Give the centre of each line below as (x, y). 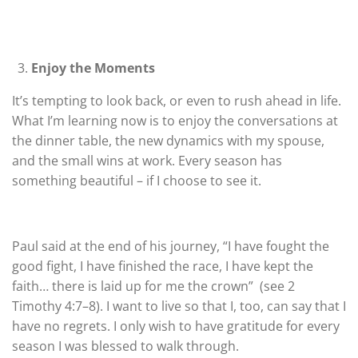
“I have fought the (276, 247)
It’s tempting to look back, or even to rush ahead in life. (178, 101)
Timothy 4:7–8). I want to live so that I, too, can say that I (179, 306)
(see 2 (274, 286)
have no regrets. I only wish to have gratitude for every (176, 326)
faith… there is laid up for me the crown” (133, 286)
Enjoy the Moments (93, 68)
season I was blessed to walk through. (125, 346)
